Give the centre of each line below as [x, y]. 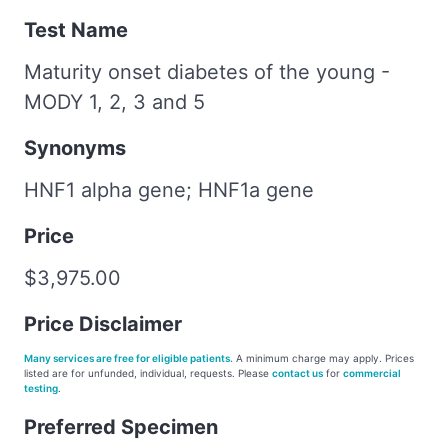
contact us [297, 372]
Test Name [76, 29]
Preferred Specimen [121, 426]
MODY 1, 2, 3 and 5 [114, 101]
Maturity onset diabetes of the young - [207, 71]
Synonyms [75, 147]
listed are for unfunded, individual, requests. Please [148, 372]
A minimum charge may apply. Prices [323, 357]
